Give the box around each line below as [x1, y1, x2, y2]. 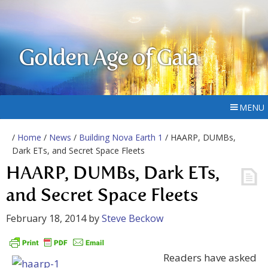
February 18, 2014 [6, 212, 86, 225]
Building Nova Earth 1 [79, 132, 163, 143]
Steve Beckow [102, 212, 163, 225]
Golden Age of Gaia [19, 48, 198, 71]
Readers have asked [163, 251, 257, 265]
